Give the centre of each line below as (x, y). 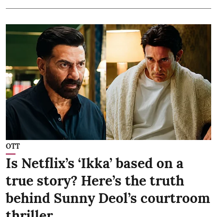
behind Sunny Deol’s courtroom (108, 198)
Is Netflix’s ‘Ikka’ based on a (95, 163)
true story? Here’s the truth (95, 180)
